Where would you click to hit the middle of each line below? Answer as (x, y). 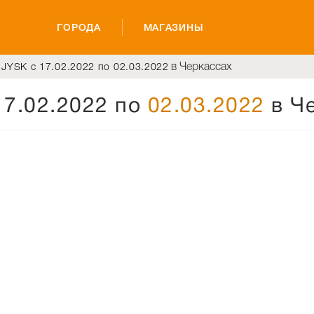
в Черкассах (201, 66)
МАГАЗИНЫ (173, 27)
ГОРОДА (79, 27)
